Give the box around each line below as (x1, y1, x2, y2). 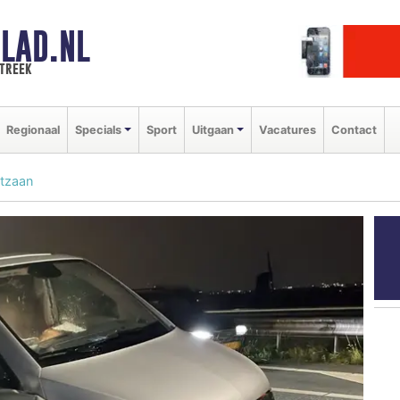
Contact (330, 122, 377, 137)
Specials (75, 122, 121, 137)
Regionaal (6, 122, 60, 137)
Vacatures (258, 122, 316, 137)
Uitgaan (191, 122, 234, 137)
